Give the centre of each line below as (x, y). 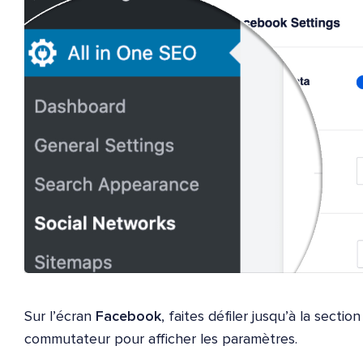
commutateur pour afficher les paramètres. (161, 340)
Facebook (128, 317)
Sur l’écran (60, 317)
